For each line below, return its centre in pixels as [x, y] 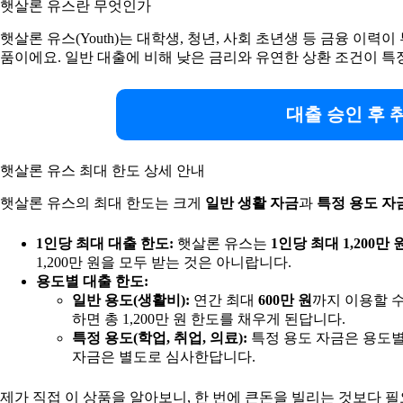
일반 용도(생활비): [131, 300]
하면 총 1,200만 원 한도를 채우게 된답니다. [209, 319]
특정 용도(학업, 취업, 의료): [160, 338]
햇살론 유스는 [222, 244]
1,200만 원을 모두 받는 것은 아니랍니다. [164, 263]
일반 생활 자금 [252, 203]
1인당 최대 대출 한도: [105, 244]
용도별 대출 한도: [92, 282]
